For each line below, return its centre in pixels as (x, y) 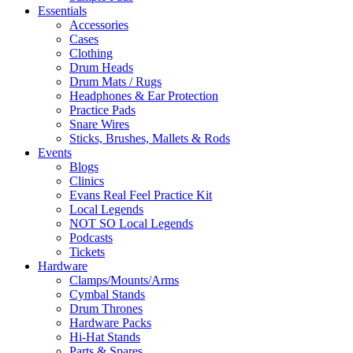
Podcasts (91, 238)
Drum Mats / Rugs (115, 82)
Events (55, 152)
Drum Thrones (106, 308)
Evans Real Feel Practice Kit (141, 195)
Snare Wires (99, 124)
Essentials (62, 11)
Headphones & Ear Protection (144, 96)
